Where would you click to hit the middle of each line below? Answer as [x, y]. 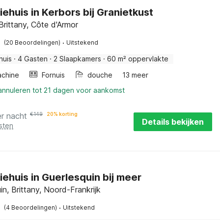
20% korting [62, 114]
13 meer [135, 75]
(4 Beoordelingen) [30, 207]
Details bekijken [173, 122]
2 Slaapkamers [77, 59]
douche [100, 75]
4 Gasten [33, 59]
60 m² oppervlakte [138, 59]
